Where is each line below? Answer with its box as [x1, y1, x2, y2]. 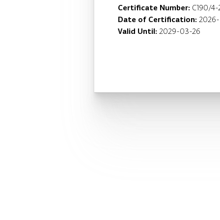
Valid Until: [118, 27, 159, 36]
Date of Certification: [118, 15, 199, 25]
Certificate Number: [118, 3, 192, 13]
